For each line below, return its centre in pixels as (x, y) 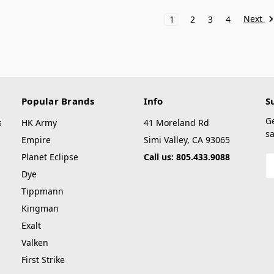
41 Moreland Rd (176, 123)
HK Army (39, 123)
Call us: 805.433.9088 (187, 157)
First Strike (43, 260)
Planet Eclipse (50, 157)
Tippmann (43, 191)
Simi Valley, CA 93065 (187, 140)
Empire (36, 140)
